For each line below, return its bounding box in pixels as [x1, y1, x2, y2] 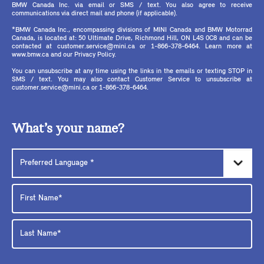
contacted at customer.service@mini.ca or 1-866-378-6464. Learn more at [12, 43, 252, 51]
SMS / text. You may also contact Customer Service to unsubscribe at [12, 76, 252, 84]
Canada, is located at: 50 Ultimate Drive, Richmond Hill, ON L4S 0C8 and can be [12, 35, 252, 42]
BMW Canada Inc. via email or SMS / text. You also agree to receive [12, 2, 252, 9]
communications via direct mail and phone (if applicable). [12, 10, 177, 18]
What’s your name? [12, 122, 124, 137]
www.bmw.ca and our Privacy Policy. [12, 51, 116, 59]
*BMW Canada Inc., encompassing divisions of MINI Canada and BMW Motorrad [12, 27, 252, 34]
